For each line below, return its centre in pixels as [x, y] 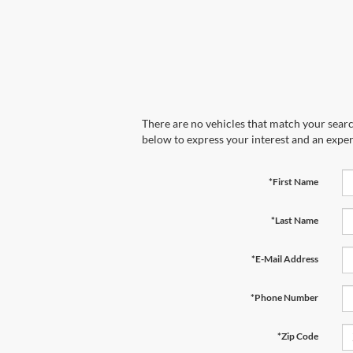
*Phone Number [284, 297]
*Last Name [294, 220]
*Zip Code [297, 336]
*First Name [293, 181]
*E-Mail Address [284, 258]
